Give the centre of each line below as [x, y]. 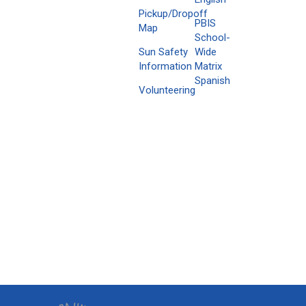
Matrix [208, 66]
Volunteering [167, 90]
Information [165, 66]
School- [212, 38]
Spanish [212, 81]
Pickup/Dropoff [173, 14]
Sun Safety [163, 52]
